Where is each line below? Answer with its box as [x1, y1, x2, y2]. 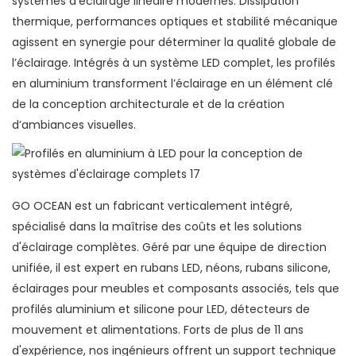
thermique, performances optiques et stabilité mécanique [12, 14, 338, 30]
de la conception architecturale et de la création [12, 96, 284, 113]
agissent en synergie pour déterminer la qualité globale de [12, 34, 336, 51]
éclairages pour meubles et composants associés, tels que [12, 281, 339, 297]
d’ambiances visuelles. [12, 117, 136, 133]
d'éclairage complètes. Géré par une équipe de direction [12, 239, 327, 256]
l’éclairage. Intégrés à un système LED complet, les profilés [12, 55, 335, 72]
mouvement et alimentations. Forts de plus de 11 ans [12, 322, 304, 339]
